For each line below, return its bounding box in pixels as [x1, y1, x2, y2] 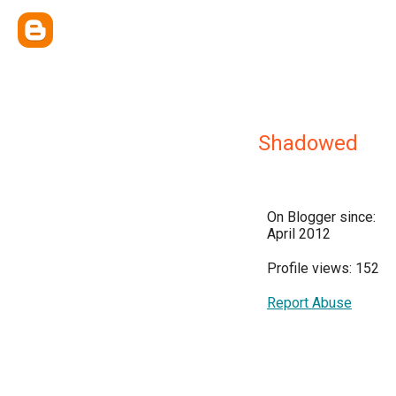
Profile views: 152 [267, 260, 379, 277]
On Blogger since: [267, 209, 376, 225]
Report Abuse [267, 294, 352, 311]
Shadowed [258, 131, 358, 156]
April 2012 [267, 225, 331, 242]
